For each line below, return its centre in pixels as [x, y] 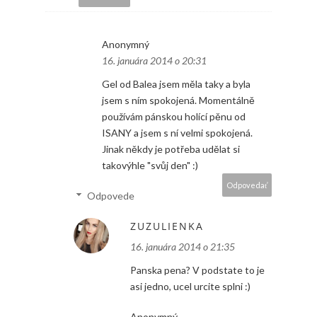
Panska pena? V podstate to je [197, 270]
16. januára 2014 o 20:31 [154, 61]
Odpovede [111, 196]
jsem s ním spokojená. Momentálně [178, 100]
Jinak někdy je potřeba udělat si [171, 149]
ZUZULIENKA [167, 226]
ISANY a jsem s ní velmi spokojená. [177, 133]
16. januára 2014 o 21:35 [183, 247]
